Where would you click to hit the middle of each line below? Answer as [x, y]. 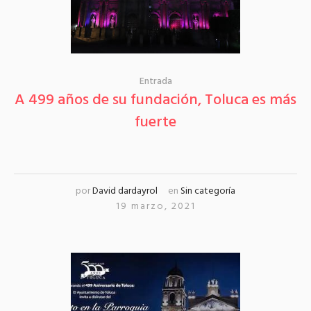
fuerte [155, 123]
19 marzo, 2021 [155, 207]
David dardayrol [125, 192]
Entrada [155, 82]
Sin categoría [208, 192]
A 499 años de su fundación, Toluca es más [155, 101]
